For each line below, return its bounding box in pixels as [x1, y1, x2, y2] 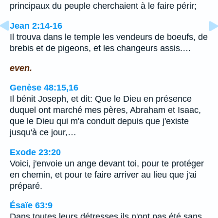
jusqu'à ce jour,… [10, 127, 76, 138]
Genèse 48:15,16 [10, 83, 78, 93]
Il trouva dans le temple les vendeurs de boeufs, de [10, 32, 208, 42]
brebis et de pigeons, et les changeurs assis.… [10, 43, 191, 54]
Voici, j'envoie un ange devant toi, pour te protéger [10, 158, 204, 168]
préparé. [10, 181, 42, 191]
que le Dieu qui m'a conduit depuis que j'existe [10, 116, 189, 127]
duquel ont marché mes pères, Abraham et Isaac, [10, 105, 201, 115]
